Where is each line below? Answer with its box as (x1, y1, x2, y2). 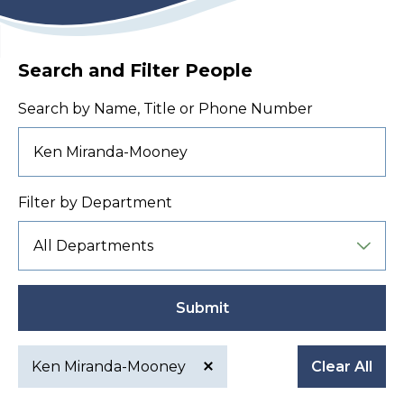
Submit (175, 299, 229, 317)
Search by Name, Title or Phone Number (18, 100, 313, 118)
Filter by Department (18, 194, 172, 212)
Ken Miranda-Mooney (32, 358, 189, 376)
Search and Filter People (18, 60, 252, 82)
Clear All (311, 358, 372, 376)
